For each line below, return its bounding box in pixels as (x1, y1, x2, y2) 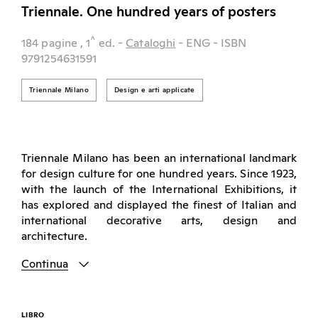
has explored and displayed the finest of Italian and (21, 199, 297, 211)
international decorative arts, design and (21, 214, 297, 226)
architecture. (21, 230, 88, 242)
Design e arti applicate (114, 86, 195, 94)
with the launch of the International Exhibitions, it (21, 183, 297, 195)
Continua (21, 258, 68, 270)
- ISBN (212, 37, 247, 49)
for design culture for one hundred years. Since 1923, (21, 168, 297, 180)
